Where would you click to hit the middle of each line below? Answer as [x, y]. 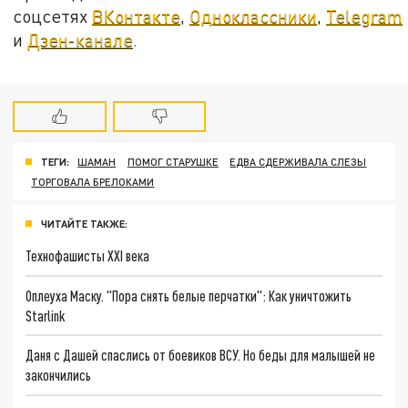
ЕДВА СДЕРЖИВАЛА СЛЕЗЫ [298, 162]
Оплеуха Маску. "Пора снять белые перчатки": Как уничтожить [189, 295]
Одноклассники [254, 15]
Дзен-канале [81, 39]
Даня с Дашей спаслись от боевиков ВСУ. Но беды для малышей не [201, 355]
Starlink [46, 315]
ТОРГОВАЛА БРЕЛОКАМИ [93, 182]
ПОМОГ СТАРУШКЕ [173, 162]
